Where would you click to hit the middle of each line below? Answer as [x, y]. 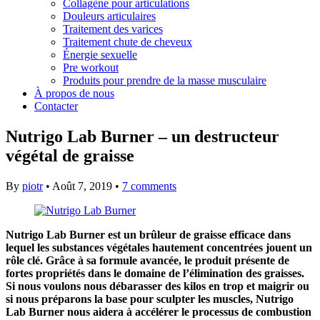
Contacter [56, 106]
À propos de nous [74, 93]
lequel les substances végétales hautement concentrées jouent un [159, 247]
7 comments [149, 186]
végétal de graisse [70, 155]
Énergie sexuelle [100, 55]
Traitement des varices [113, 29]
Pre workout [91, 67]
